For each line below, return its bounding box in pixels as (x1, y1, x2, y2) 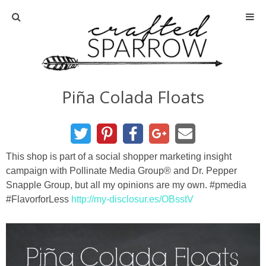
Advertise (115, 104, 154, 118)
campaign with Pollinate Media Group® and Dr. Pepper (6, 165, 237, 176)
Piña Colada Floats (62, 85, 204, 108)
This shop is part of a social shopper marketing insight (6, 151, 232, 161)
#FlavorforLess (6, 194, 69, 204)
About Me (115, 137, 155, 150)
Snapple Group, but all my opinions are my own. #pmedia (6, 179, 246, 190)
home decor (115, 235, 164, 248)
